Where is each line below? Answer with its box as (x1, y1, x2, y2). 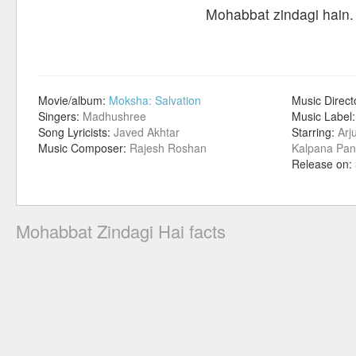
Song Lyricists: (38, 124, 114, 140)
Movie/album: (38, 92, 109, 108)
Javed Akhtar (114, 124, 180, 140)
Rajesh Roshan (130, 140, 207, 156)
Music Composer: (38, 140, 130, 156)
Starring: (292, 124, 338, 140)
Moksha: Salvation (109, 92, 201, 108)
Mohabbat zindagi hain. (206, 4, 354, 24)
